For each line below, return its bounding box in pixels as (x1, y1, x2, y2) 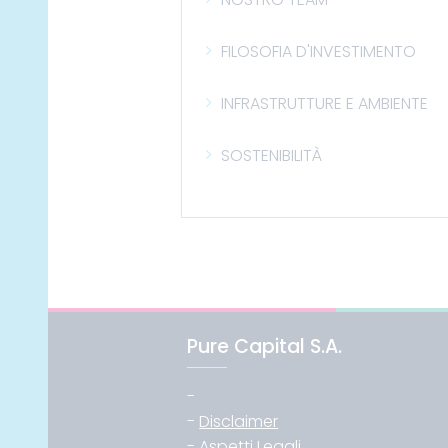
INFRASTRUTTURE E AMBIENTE (221, 92, 429, 115)
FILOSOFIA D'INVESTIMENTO (221, 40, 417, 63)
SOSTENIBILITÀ (221, 144, 323, 167)
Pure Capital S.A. (187, 333, 343, 360)
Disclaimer (199, 410, 279, 433)
